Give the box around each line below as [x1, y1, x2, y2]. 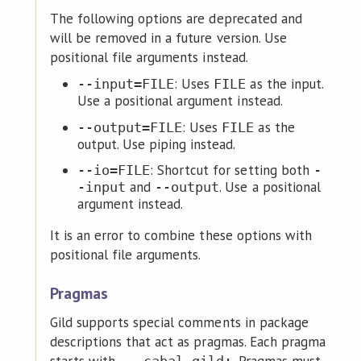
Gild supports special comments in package [49, 313, 309, 331]
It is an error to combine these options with [49, 226, 312, 244]
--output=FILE [77, 118, 183, 135]
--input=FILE [77, 76, 175, 93]
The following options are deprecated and [49, 10, 302, 28]
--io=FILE [77, 161, 151, 178]
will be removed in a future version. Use [49, 29, 287, 48]
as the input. [246, 75, 323, 93]
